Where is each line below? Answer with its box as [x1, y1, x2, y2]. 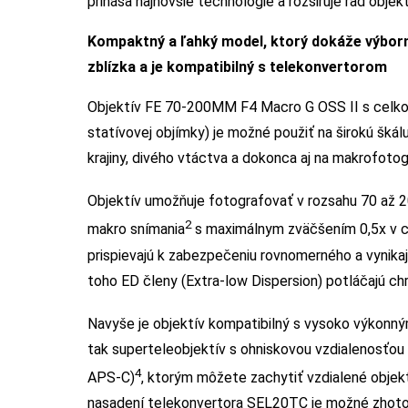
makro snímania [87, 220, 185, 239]
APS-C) [87, 369, 135, 387]
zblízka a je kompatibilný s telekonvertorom [87, 57, 387, 76]
